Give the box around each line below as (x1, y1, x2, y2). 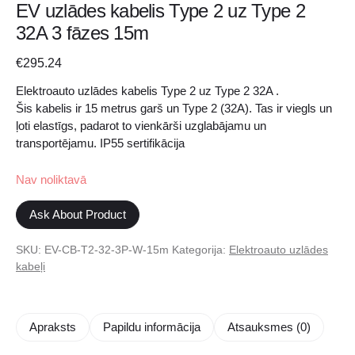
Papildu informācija (103, 320, 200, 334)
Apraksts (29, 320, 76, 334)
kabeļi (16, 260, 45, 273)
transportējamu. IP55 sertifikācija (16, 136, 185, 150)
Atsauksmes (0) (227, 320, 311, 334)
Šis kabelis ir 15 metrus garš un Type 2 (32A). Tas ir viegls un (16, 101, 332, 115)
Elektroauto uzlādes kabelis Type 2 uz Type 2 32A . (16, 84, 279, 97)
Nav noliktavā (16, 173, 86, 186)
